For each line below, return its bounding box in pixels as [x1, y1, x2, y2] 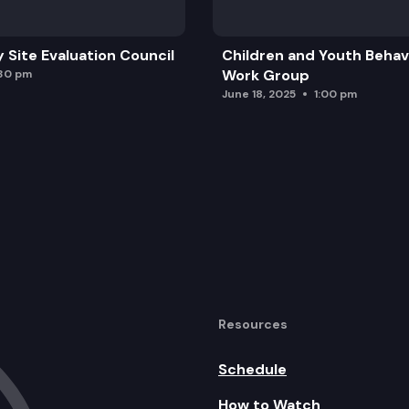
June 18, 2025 [221, 86, 296, 101]
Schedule [218, 359, 287, 379]
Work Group [221, 65, 309, 85]
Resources [218, 315, 288, 332]
